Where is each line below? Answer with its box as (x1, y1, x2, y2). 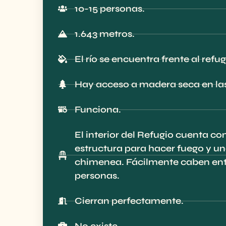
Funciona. (74, 103, 121, 115)
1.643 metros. (74, 28, 135, 39)
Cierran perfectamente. (74, 195, 184, 206)
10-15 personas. (74, 3, 145, 14)
